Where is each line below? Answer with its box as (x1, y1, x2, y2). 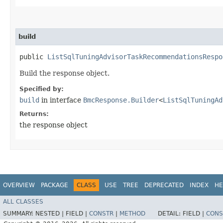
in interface (39, 96, 83, 104)
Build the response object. (19, 69, 110, 77)
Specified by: (19, 85, 64, 93)
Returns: (19, 110, 49, 117)
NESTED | (35, 210, 66, 218)
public (19, 52, 47, 61)
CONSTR (89, 210, 113, 218)
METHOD (119, 210, 145, 218)
